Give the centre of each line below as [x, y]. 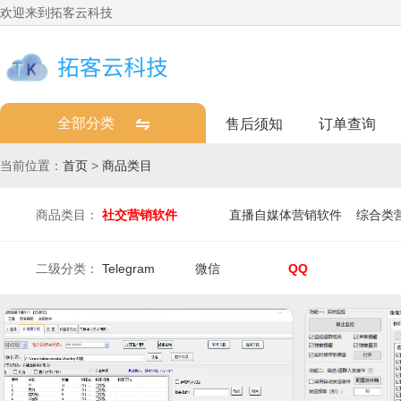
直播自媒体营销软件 [286, 215]
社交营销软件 [140, 215]
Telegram [128, 269]
